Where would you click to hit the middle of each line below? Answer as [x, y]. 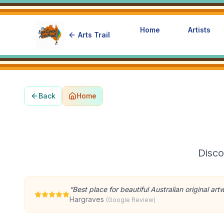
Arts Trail [94, 35]
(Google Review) [131, 200]
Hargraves [87, 199]
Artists [199, 30]
